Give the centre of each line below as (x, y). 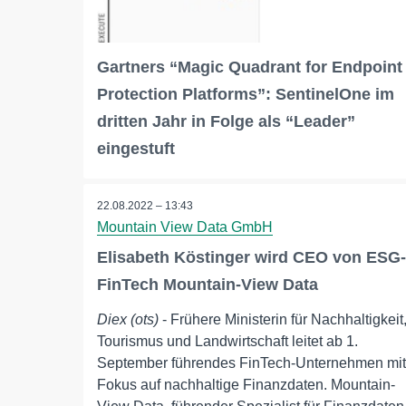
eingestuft (136, 149)
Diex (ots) (128, 320)
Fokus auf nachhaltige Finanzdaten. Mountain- (246, 385)
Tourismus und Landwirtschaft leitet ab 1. (227, 342)
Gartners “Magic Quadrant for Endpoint (250, 68)
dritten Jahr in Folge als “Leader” (226, 122)
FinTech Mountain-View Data (208, 285)
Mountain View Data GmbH (185, 227)
